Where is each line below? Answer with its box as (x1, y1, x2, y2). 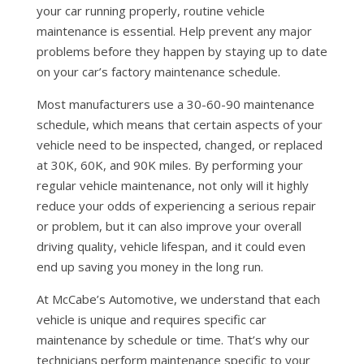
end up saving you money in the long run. (36, 258, 263, 275)
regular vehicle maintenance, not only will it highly (36, 177, 309, 193)
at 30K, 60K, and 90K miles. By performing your (36, 157, 303, 173)
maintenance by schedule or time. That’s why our (36, 331, 310, 348)
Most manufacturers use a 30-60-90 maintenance (36, 96, 314, 112)
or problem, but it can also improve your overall (36, 218, 301, 234)
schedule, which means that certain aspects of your (36, 116, 323, 132)
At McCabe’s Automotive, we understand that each (36, 291, 320, 307)
